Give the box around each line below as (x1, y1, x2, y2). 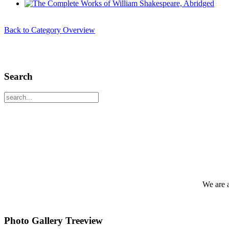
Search (4, 71, 33, 82)
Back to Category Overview (4, 26, 95, 35)
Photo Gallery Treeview (4, 215, 103, 226)
